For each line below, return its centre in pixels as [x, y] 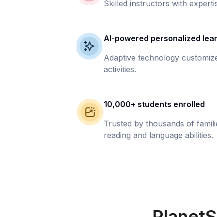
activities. [120, 69]
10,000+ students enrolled [155, 104]
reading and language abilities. [159, 135]
